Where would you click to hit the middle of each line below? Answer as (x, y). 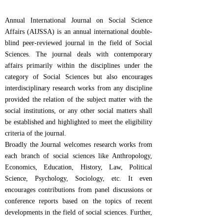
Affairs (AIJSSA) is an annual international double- (79, 32)
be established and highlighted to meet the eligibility (79, 122)
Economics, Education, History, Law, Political (79, 167)
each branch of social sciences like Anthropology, (79, 156)
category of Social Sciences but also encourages (79, 77)
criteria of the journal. (36, 133)
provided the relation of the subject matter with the (79, 99)
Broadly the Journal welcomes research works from (79, 145)
